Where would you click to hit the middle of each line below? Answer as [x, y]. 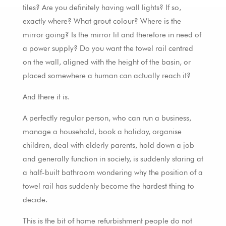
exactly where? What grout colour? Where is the [102, 21]
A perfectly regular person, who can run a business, [107, 118]
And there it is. [46, 97]
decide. [35, 200]
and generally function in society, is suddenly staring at [113, 159]
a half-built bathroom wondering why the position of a [112, 173]
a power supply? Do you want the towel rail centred [108, 49]
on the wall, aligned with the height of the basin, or [106, 62]
